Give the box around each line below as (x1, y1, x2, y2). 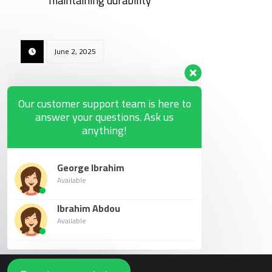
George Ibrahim (57, 156, 124, 175)
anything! (82, 118, 127, 138)
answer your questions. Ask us (35, 104, 174, 125)
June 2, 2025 (53, 44, 96, 58)
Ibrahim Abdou (57, 197, 120, 216)
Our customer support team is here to (18, 91, 191, 112)
